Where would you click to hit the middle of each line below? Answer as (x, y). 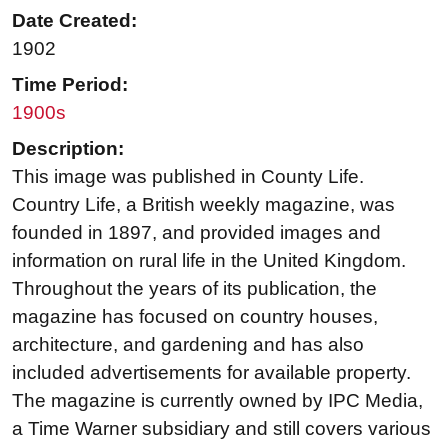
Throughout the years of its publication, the (194, 289)
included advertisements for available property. (211, 373)
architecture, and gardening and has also (188, 345)
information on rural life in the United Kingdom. (209, 261)
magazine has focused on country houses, (195, 317)
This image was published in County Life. (188, 177)
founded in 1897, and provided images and (196, 233)
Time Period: (70, 85)
